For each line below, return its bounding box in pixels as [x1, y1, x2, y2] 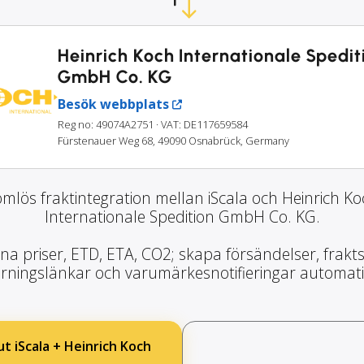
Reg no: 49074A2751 [58, 117, 154, 132]
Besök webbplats [58, 95, 169, 114]
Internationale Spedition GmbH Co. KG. [44, 206, 320, 228]
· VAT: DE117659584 [156, 117, 248, 132]
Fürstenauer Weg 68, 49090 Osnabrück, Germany [58, 133, 289, 149]
